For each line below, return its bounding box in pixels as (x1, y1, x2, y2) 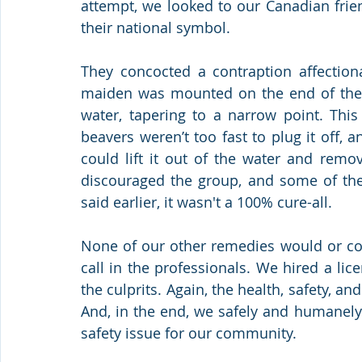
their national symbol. (81, 17, 230, 37)
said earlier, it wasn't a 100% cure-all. (81, 192, 332, 212)
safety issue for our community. (81, 322, 297, 343)
